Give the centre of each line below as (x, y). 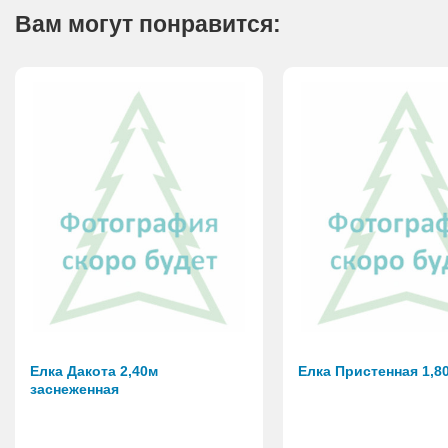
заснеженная (74, 389)
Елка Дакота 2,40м (94, 371)
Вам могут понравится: (148, 24)
